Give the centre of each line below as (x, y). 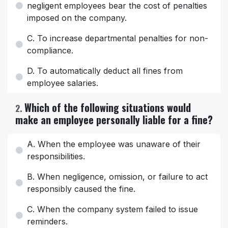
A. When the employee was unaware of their (114, 144)
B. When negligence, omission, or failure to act (117, 177)
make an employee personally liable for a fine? (114, 120)
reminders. (47, 222)
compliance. (50, 51)
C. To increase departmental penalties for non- (118, 38)
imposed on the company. (77, 18)
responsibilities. (56, 156)
